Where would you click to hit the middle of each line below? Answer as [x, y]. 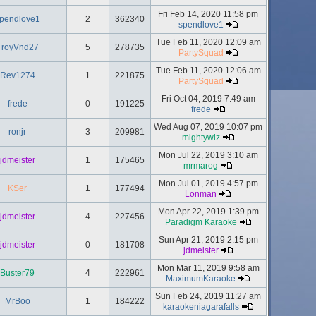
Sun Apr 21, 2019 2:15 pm [208, 240]
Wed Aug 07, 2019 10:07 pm [208, 127]
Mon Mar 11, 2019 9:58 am [208, 268]
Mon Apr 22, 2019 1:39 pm [208, 212]
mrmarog [201, 166]
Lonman [201, 194]
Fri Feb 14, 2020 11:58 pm [208, 14]
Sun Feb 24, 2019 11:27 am [208, 296]
